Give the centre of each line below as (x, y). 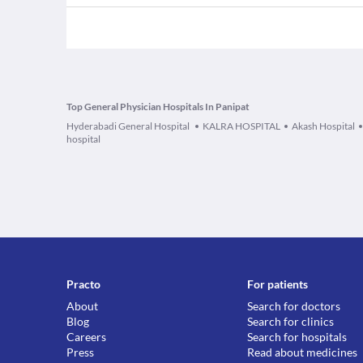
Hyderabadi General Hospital (129, 126)
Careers (86, 337)
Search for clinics (291, 321)
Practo (83, 284)
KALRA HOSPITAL (241, 126)
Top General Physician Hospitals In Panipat (158, 107)
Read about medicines (303, 352)
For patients (278, 284)
